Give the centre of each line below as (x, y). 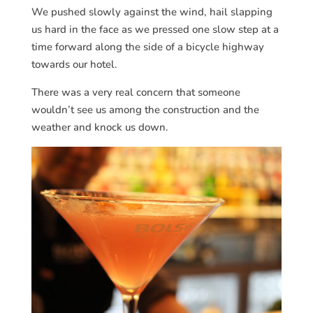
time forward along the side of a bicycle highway (147, 46)
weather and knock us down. (100, 127)
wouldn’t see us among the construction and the (145, 109)
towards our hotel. (74, 64)
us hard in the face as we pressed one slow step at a (155, 29)
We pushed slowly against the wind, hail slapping (152, 12)
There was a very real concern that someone (136, 92)
